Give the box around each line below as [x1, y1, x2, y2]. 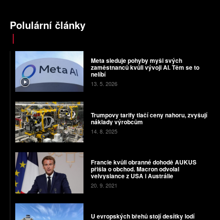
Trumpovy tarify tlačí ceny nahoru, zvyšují [90, 110, 207, 119]
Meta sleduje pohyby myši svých [90, 56, 182, 65]
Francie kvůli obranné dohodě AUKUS [90, 158, 196, 167]
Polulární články [10, 17, 85, 32]
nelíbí [90, 70, 106, 79]
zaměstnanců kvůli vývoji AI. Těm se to [90, 63, 199, 72]
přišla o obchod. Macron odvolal [90, 165, 179, 174]
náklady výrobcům [90, 117, 143, 126]
